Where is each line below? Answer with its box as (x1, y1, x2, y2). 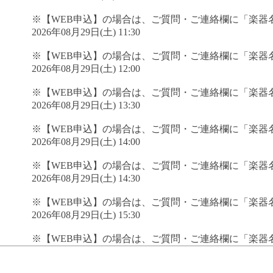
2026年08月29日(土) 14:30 (31, 172, 140, 183)
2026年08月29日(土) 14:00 (31, 136, 140, 147)
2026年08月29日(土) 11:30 (31, 26, 140, 37)
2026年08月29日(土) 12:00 (31, 63, 140, 74)
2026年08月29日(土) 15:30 (31, 209, 140, 220)
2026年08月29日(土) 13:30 (31, 99, 140, 110)
